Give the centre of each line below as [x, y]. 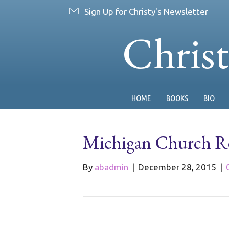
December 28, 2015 [177, 167]
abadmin [111, 167]
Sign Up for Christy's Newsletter [146, 11]
